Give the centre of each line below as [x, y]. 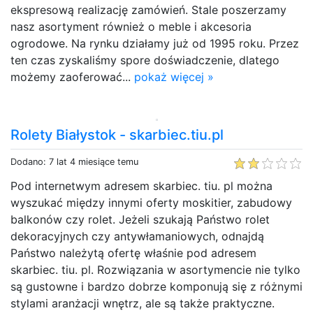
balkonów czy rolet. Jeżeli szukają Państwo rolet [140, 219]
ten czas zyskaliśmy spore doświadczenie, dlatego [145, 60]
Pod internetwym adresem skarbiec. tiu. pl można [141, 185]
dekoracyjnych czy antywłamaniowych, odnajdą [137, 236]
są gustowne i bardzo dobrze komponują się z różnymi [156, 286]
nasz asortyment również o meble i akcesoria [131, 26]
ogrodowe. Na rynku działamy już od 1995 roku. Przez [155, 43]
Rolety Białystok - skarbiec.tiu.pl [117, 134]
